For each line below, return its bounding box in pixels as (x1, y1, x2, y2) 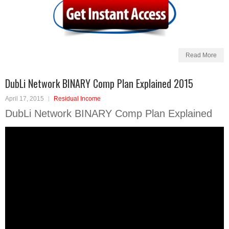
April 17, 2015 (5, 95, 44, 102)
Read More (186, 51, 217, 59)
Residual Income (54, 95, 101, 102)
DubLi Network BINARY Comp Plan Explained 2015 (5, 75, 193, 91)
